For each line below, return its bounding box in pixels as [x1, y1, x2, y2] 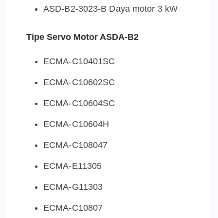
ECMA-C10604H [43, 119, 109, 129]
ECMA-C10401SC [43, 56, 115, 67]
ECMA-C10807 [43, 203, 103, 213]
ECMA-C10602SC [43, 77, 115, 88]
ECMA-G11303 [43, 182, 103, 192]
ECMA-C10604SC [43, 98, 115, 109]
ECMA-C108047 [43, 140, 108, 150]
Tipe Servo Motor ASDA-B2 [26, 32, 139, 42]
